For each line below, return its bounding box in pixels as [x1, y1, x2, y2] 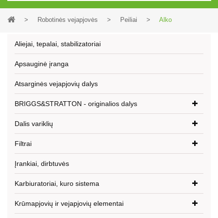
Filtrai [15, 140, 32, 147]
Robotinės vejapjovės [37, 16, 98, 23]
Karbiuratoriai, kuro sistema [15, 180, 99, 187]
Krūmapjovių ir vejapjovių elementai [15, 200, 124, 207]
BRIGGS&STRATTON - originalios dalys [15, 100, 137, 108]
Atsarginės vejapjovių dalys [15, 80, 98, 88]
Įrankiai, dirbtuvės [15, 160, 69, 167]
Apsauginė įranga [15, 60, 69, 68]
